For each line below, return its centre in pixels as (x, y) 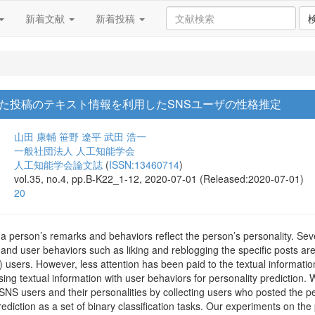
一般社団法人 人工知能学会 (75, 150)
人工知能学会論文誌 (58, 165)
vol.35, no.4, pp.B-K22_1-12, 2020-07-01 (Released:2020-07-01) (159, 179)
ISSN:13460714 (144, 165)
